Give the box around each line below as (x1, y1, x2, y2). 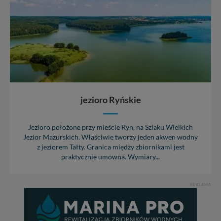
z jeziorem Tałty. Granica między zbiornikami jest (37, 143, 184, 151)
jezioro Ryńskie (80, 94, 141, 105)
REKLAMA (190, 182, 211, 187)
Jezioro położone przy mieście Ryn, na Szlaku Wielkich (28, 123, 193, 131)
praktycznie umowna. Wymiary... (61, 152, 160, 161)
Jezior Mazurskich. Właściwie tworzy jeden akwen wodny (23, 133, 198, 141)
